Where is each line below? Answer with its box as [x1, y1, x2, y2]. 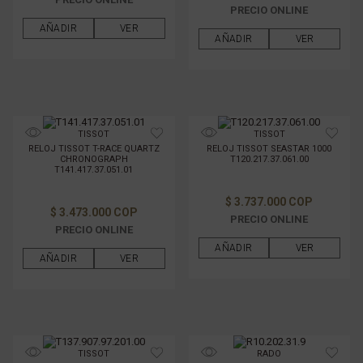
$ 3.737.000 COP [225, 194, 314, 208]
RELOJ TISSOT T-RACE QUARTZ [28, 143, 160, 154]
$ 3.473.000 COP [49, 205, 138, 219]
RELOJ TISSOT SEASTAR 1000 [207, 143, 332, 154]
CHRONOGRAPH [59, 153, 128, 164]
